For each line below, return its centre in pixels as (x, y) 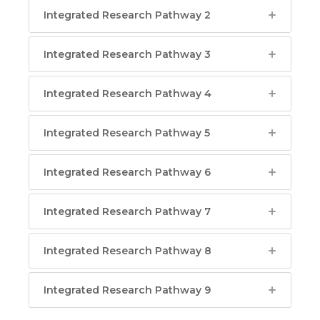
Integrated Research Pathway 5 (127, 133)
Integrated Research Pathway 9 (127, 290)
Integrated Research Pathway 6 (127, 172)
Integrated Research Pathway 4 (127, 94)
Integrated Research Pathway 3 (127, 54)
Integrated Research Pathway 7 (127, 211)
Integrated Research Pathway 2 (127, 15)
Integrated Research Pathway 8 (127, 251)
